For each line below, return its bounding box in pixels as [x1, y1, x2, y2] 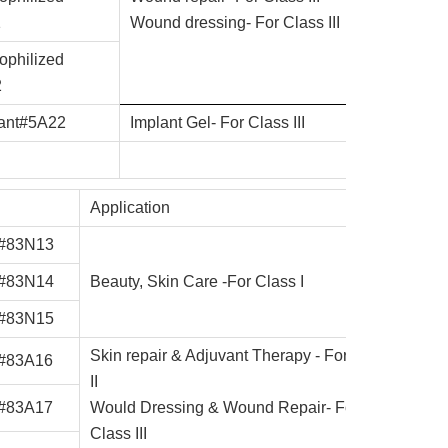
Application [89, 199, 170, 216]
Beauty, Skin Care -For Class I [89, 273, 308, 290]
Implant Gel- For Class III [129, 114, 305, 131]
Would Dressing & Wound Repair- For [89, 399, 359, 416]
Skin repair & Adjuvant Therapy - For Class [89, 347, 393, 364]
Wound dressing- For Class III [129, 14, 340, 31]
